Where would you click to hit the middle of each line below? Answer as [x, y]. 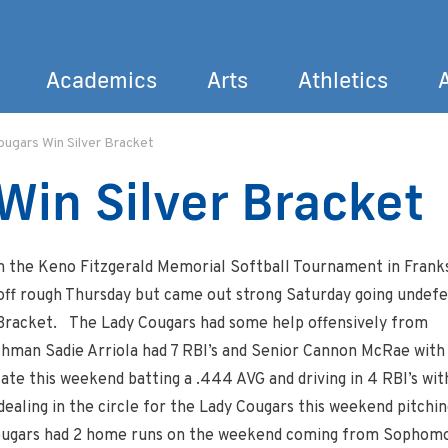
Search [355, 164]
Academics [101, 79]
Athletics [343, 79]
